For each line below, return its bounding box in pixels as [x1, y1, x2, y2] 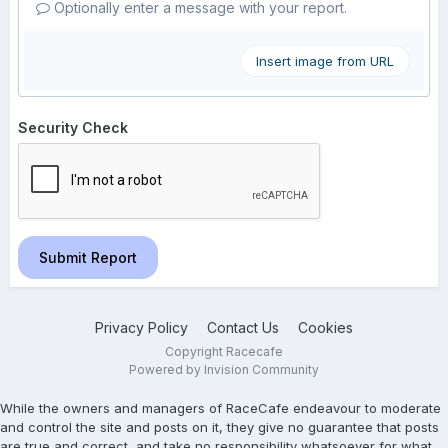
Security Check [18, 119, 128, 137]
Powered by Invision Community [129, 362, 319, 378]
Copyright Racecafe [165, 344, 283, 360]
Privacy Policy [95, 319, 188, 337]
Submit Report [39, 249, 137, 267]
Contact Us [207, 319, 279, 337]
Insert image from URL [256, 53, 394, 70]
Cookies [298, 319, 353, 337]
